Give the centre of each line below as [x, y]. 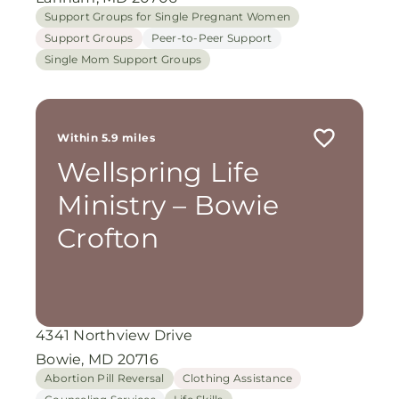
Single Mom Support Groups [123, 59]
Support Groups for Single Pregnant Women [167, 16]
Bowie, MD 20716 [97, 359]
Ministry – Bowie [168, 205]
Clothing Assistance [237, 378]
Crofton [108, 238]
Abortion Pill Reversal [105, 378]
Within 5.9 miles [106, 138]
